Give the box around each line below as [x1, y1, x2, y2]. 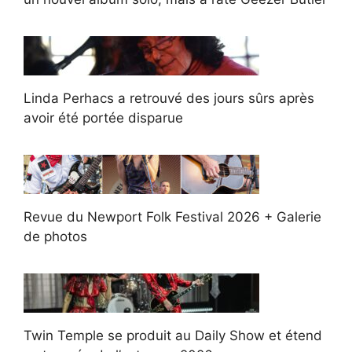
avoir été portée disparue [24, 109, 183, 126]
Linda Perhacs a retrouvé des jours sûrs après [24, 90, 314, 106]
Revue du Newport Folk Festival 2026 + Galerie [24, 208, 321, 225]
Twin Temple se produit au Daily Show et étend [24, 327, 322, 343]
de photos [24, 228, 87, 244]
